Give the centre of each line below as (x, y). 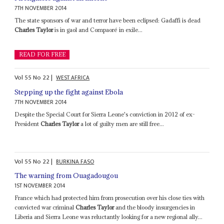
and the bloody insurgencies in (155, 207)
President (28, 123)
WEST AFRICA (73, 78)
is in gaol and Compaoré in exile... (98, 30)
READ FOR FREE (42, 55)
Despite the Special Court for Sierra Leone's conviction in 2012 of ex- (105, 114)
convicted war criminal (45, 207)
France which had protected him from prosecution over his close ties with (110, 198)
